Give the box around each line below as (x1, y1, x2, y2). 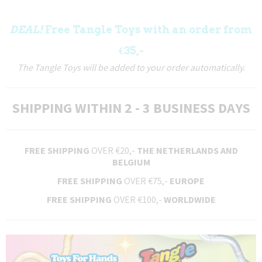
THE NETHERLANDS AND (136, 144, 238, 156)
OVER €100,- (111, 193, 164, 205)
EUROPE (170, 174, 205, 187)
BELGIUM (112, 156, 150, 168)
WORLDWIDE (163, 193, 216, 205)
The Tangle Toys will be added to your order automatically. (17, 61, 245, 73)
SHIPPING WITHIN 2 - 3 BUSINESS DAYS (12, 98, 250, 117)
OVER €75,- (122, 174, 170, 187)
